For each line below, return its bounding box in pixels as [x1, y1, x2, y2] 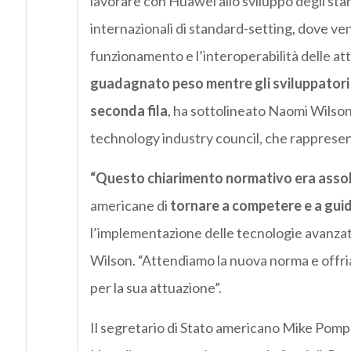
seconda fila [89, 102, 168, 120]
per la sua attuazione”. [89, 279, 222, 297]
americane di [89, 197, 168, 215]
